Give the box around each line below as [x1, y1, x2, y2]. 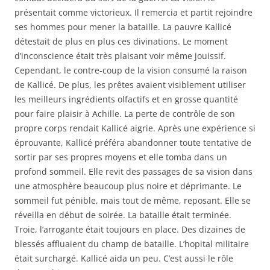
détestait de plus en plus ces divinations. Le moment [14, 36, 228, 47]
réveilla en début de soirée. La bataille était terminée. [14, 209, 231, 221]
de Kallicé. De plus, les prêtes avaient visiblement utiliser [14, 79, 246, 90]
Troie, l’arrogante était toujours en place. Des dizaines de [14, 224, 245, 235]
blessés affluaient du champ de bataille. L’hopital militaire [14, 238, 249, 250]
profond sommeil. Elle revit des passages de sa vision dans [14, 166, 253, 177]
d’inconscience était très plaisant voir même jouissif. [14, 50, 226, 61]
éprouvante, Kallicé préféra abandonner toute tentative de [14, 137, 251, 148]
